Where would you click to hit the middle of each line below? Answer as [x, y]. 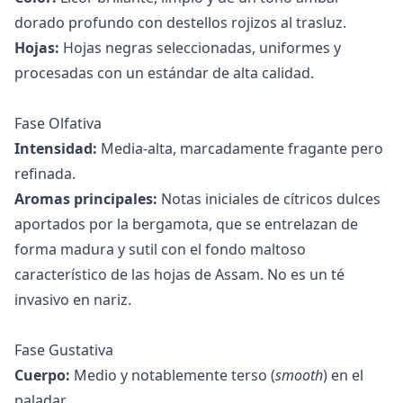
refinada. [45, 173]
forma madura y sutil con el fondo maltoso [160, 249]
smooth [299, 375]
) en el [343, 375]
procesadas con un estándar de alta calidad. [164, 72]
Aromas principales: [86, 198]
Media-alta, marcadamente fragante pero [240, 148]
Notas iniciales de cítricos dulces [269, 198]
